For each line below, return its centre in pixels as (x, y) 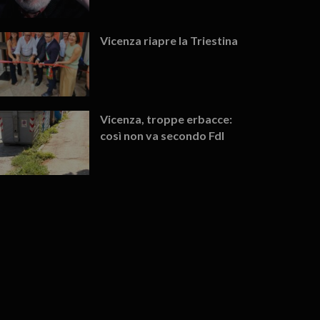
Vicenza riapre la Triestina (169, 40)
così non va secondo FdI (162, 135)
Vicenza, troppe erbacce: (166, 119)
